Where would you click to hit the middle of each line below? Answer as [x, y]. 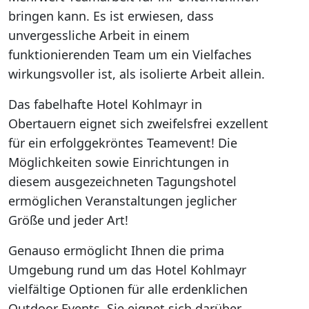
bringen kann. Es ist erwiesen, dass [111, 16]
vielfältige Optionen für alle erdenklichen [128, 289]
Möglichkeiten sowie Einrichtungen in [119, 162]
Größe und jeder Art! [68, 220]
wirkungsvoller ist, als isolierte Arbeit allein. [137, 74]
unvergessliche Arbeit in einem [99, 35]
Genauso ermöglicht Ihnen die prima [116, 250]
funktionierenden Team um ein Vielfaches [130, 54]
